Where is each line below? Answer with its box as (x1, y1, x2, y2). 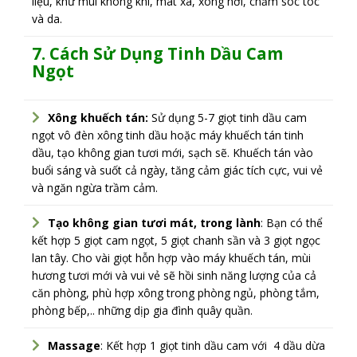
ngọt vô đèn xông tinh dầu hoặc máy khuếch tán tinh (32, 127, 304, 143)
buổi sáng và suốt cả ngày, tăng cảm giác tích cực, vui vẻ (32, 162, 323, 178)
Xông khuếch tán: (48, 109, 148, 125)
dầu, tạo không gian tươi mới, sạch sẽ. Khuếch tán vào (32, 144, 313, 160)
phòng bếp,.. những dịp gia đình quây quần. (32, 302, 253, 318)
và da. (32, 11, 62, 27)
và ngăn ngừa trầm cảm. (32, 179, 158, 195)
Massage (48, 337, 100, 353)
